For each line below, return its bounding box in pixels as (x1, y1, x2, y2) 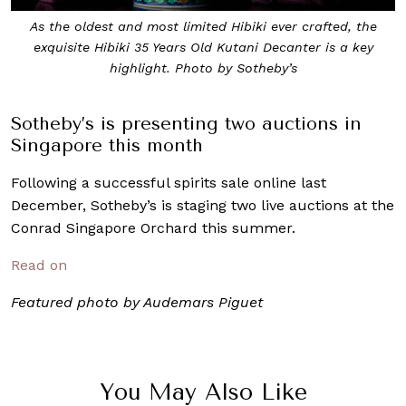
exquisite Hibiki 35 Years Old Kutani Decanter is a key (33, 39, 373, 54)
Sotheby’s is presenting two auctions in (11, 112, 362, 134)
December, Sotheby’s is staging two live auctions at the (11, 196, 394, 214)
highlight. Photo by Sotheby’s (109, 60, 297, 75)
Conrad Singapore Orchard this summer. (11, 218, 295, 237)
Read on (11, 256, 67, 274)
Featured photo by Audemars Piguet (11, 293, 263, 311)
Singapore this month (11, 134, 203, 156)
